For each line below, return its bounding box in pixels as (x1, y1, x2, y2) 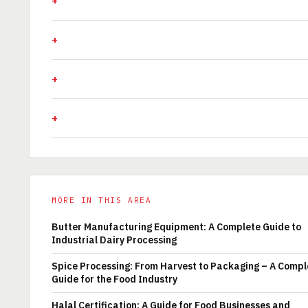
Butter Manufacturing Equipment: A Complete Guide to (52, 221, 301, 233)
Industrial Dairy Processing (52, 234, 177, 246)
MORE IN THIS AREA (52, 195, 152, 205)
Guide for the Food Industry (52, 273, 177, 285)
